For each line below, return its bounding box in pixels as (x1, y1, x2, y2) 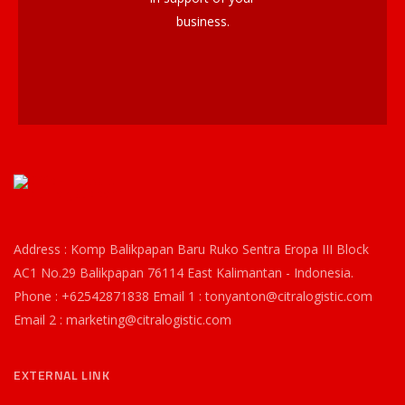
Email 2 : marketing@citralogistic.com (14, 311, 231, 329)
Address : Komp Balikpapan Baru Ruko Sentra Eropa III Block (14, 240, 369, 259)
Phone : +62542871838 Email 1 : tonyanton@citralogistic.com (14, 287, 372, 306)
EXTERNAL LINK (14, 365, 110, 385)
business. (175, 13, 230, 31)
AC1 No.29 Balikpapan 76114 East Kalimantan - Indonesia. (14, 264, 353, 282)
